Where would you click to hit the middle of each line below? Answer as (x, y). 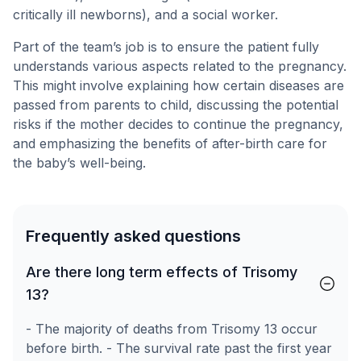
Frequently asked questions (133, 236)
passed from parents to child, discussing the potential (176, 105)
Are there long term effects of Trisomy (162, 272)
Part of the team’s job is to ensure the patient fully (166, 47)
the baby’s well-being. (79, 163)
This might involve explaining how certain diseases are (178, 85)
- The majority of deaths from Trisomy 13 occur (172, 329)
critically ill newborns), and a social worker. (145, 15)
